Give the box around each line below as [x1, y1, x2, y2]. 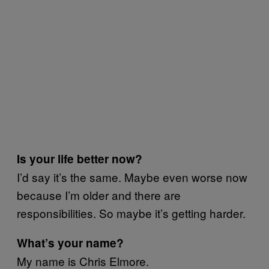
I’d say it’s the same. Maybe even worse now [17, 169, 247, 185]
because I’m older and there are [17, 187, 181, 203]
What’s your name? [17, 235, 124, 251]
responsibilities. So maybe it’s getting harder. [17, 205, 246, 221]
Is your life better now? [17, 151, 142, 167]
